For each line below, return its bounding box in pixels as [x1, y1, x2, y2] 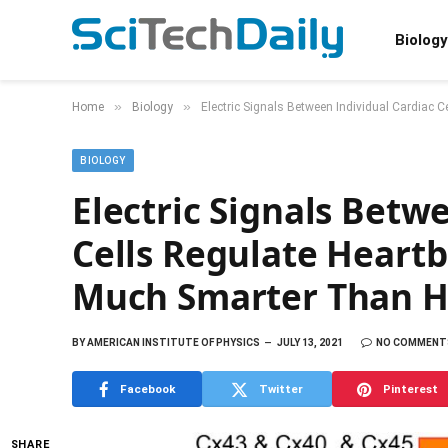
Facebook [119, 381, 176, 396]
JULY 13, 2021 [277, 337, 343, 348]
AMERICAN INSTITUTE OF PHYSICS [85, 337, 260, 348]
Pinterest [382, 381, 438, 396]
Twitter [259, 381, 303, 396]
